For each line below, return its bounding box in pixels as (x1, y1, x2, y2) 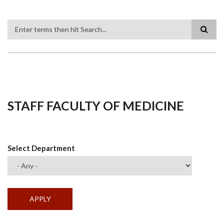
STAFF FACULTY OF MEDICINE (7, 98, 184, 113)
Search (7, 32, 31, 41)
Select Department (7, 143, 75, 153)
